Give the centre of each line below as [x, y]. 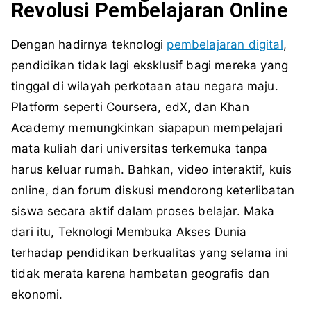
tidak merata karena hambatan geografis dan [141, 274]
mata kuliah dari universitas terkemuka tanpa [140, 149]
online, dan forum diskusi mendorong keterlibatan [153, 191]
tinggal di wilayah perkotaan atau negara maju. [145, 86]
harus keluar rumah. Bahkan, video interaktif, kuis [152, 170]
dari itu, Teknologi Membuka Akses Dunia [129, 232]
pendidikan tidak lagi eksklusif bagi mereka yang [150, 66]
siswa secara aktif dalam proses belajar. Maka [143, 211]
